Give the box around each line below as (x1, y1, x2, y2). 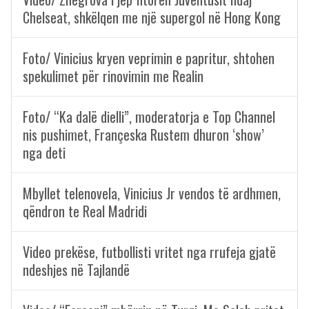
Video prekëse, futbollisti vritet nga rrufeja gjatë (23, 241, 276, 262)
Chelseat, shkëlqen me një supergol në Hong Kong (23, 7, 281, 28)
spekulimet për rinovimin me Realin (23, 66, 203, 86)
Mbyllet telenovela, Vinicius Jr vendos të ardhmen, (23, 183, 281, 203)
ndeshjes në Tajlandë (23, 259, 130, 280)
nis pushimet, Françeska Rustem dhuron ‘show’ (23, 124, 264, 145)
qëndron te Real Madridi (23, 201, 147, 221)
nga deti (23, 142, 66, 163)
